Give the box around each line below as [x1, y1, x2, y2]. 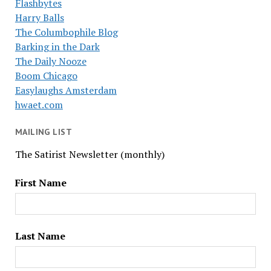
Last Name [15, 229, 65, 243]
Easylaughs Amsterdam [15, 83, 117, 97]
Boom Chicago [15, 69, 77, 82]
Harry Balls [15, 11, 64, 24]
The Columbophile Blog [15, 25, 118, 39]
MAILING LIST [15, 126, 72, 137]
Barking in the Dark [15, 40, 100, 53]
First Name [15, 175, 67, 189]
